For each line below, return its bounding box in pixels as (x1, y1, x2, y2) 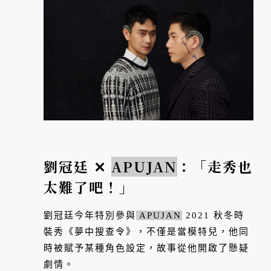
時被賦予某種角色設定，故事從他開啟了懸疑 (44, 243, 249, 253)
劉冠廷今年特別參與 (44, 211, 136, 221)
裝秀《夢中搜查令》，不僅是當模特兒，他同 (44, 227, 249, 237)
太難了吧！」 (44, 177, 134, 198)
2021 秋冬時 (182, 211, 244, 221)
